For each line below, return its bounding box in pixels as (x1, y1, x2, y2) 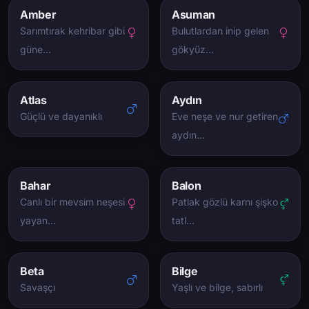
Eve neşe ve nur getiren (172, 110, 278, 122)
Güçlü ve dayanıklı (20, 110, 102, 122)
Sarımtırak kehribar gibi (20, 25, 125, 37)
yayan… (20, 215, 56, 226)
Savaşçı (20, 281, 55, 293)
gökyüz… (172, 43, 214, 55)
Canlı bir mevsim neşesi (20, 196, 125, 208)
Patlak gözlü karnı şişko (172, 196, 278, 208)
